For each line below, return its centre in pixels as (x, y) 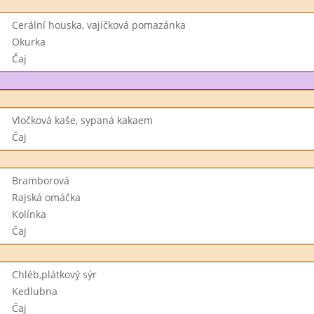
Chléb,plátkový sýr (54, 274)
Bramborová (40, 180)
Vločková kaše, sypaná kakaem (82, 120)
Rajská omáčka (46, 197)
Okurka (28, 42)
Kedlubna (34, 291)
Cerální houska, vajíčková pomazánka (98, 25)
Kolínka (29, 214)
